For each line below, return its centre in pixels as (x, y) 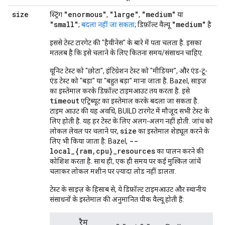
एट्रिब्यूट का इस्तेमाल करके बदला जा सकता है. (139, 101)
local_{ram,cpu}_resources (102, 151)
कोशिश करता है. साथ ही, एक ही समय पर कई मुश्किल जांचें (125, 161)
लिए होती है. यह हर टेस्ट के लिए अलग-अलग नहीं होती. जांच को (131, 121)
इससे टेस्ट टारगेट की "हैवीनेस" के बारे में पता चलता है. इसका (126, 43)
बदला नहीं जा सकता (108, 25)
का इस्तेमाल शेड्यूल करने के (173, 131)
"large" (124, 14)
